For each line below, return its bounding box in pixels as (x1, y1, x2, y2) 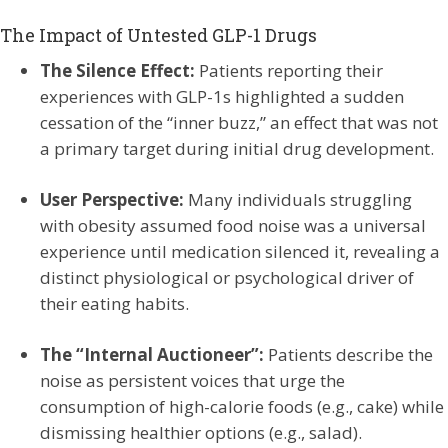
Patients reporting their (195, 59, 383, 82)
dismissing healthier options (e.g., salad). (40, 421, 362, 444)
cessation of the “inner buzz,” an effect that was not (40, 111, 438, 134)
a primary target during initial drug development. (40, 137, 434, 160)
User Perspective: (40, 188, 184, 211)
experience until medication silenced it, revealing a (40, 240, 440, 263)
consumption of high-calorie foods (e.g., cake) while (40, 395, 444, 418)
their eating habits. (40, 292, 189, 315)
